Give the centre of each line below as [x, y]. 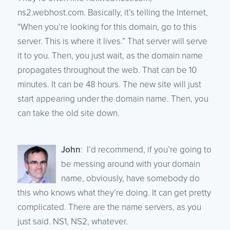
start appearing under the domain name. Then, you [113, 99]
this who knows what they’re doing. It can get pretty [114, 193]
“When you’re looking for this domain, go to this [107, 27]
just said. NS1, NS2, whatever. [72, 221]
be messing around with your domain [130, 164]
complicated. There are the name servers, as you [109, 207]
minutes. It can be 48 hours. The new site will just [109, 84]
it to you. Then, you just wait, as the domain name [110, 55]
